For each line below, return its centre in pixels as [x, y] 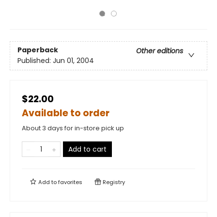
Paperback [38, 50]
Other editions [160, 51]
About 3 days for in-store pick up [73, 128]
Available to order [66, 113]
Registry [113, 182]
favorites [70, 182]
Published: [35, 61]
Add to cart [87, 149]
